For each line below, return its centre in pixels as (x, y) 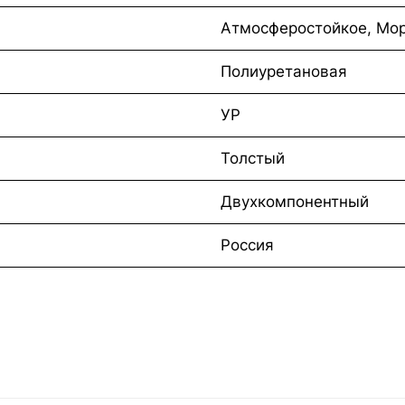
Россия (247, 245)
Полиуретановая (284, 71)
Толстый (253, 158)
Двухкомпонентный (295, 201)
